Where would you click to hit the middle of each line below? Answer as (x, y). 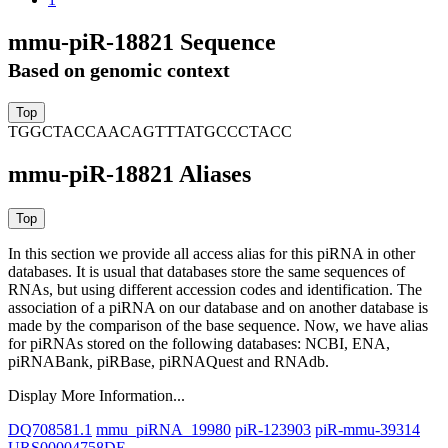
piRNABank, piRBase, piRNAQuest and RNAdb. (168, 362)
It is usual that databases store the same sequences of (240, 272)
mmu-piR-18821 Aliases (129, 174)
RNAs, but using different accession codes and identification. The (215, 290)
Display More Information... (96, 396)
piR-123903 (273, 430)
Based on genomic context (119, 69)
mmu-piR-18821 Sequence (142, 41)
